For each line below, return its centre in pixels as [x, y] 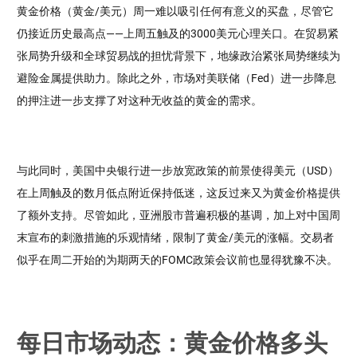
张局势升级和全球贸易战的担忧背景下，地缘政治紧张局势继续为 [178, 56]
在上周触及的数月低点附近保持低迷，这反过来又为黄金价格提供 [178, 193]
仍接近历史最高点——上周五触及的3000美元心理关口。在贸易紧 [178, 33]
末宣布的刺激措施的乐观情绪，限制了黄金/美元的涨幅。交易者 [175, 237]
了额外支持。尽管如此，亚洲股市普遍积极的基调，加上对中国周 [178, 215]
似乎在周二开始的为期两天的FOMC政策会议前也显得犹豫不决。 [177, 260]
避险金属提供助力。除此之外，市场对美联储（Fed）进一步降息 [177, 78]
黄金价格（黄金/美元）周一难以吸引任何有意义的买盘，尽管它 [175, 11]
